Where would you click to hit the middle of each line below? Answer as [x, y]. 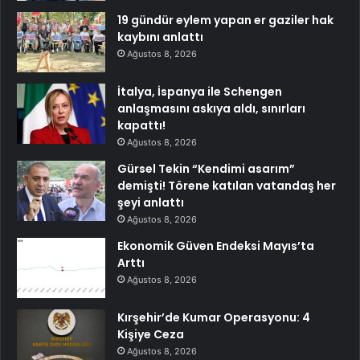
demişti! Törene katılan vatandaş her [227, 185]
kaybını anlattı [160, 37]
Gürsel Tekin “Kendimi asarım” [206, 168]
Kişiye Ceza [151, 334]
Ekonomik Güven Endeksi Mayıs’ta [216, 245]
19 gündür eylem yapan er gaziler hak [225, 20]
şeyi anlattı [151, 202]
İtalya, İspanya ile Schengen [200, 91]
